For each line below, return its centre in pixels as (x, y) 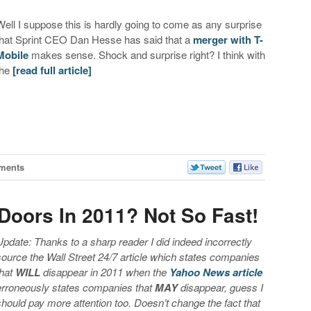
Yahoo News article (216, 272)
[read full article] (52, 70)
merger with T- (228, 39)
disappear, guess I (221, 287)
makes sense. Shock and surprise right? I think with (147, 54)
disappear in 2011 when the (105, 271)
